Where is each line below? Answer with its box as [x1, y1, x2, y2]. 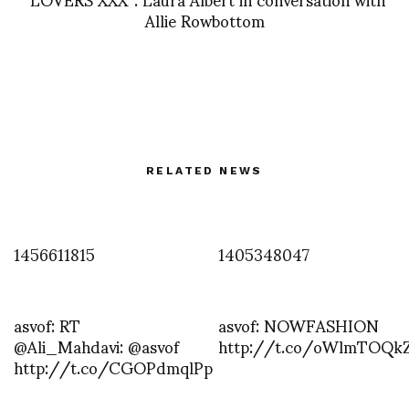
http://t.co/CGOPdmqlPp [14, 341, 213, 391]
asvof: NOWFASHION [218, 299, 379, 349]
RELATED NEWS [146, 163, 263, 177]
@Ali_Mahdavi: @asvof [14, 320, 179, 370]
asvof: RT [14, 299, 80, 349]
